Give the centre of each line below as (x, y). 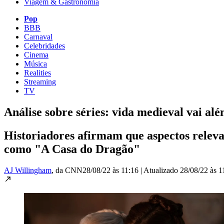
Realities (37, 72)
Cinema (36, 54)
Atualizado (162, 170)
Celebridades (44, 45)
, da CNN (67, 170)
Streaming (40, 81)
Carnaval (38, 36)
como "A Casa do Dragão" (72, 149)
